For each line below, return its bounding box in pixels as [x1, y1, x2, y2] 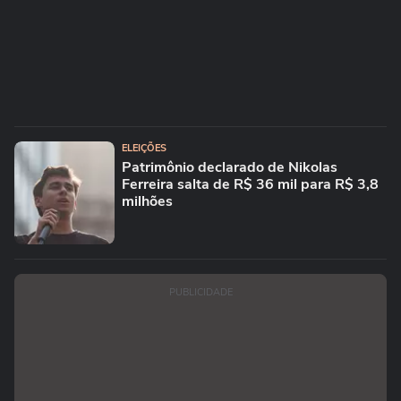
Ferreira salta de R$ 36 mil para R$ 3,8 [122, 175, 379, 194]
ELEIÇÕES [122, 141, 166, 155]
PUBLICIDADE [168, 286, 233, 299]
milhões [122, 192, 173, 211]
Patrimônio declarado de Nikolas [122, 158, 337, 177]
